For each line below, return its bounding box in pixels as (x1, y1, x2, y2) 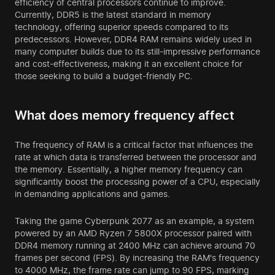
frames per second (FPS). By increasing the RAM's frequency (15, 252, 260, 263)
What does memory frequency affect (15, 108, 234, 123)
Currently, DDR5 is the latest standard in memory (15, 9, 211, 20)
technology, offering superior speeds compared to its (15, 21, 228, 33)
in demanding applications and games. (15, 188, 170, 199)
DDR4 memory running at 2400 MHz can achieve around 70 (15, 240, 255, 251)
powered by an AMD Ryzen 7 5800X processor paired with (15, 228, 252, 239)
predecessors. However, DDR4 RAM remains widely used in (15, 34, 252, 45)
